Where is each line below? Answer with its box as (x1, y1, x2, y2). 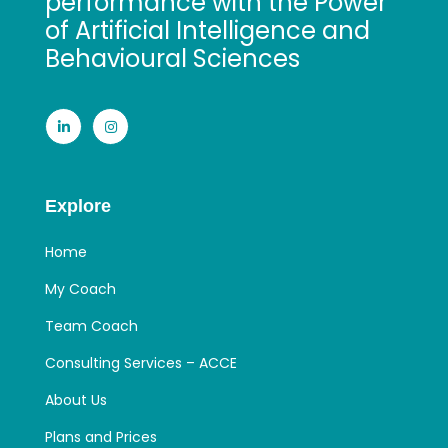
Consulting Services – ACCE (45, 353, 237, 374)
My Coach (45, 279, 116, 300)
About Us (45, 390, 107, 411)
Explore (45, 196, 111, 217)
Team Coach (45, 316, 138, 337)
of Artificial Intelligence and (45, 14, 370, 48)
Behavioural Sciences (45, 42, 300, 76)
